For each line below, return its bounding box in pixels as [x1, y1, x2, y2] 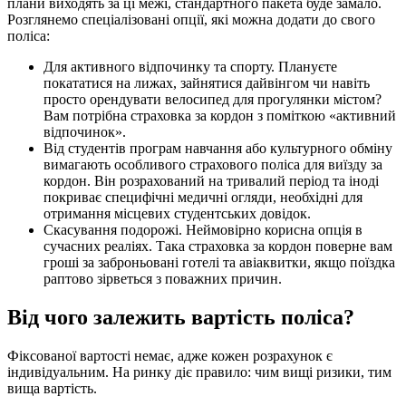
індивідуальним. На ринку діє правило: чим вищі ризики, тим [7, 364, 391, 381]
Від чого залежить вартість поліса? [7, 305, 354, 330]
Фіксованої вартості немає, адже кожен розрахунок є [7, 348, 333, 364]
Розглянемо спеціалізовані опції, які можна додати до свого [7, 12, 375, 28]
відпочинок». [43, 124, 126, 140]
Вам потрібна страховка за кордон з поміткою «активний [43, 108, 396, 124]
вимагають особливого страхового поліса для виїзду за [43, 157, 382, 173]
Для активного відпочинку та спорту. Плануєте [43, 59, 337, 75]
